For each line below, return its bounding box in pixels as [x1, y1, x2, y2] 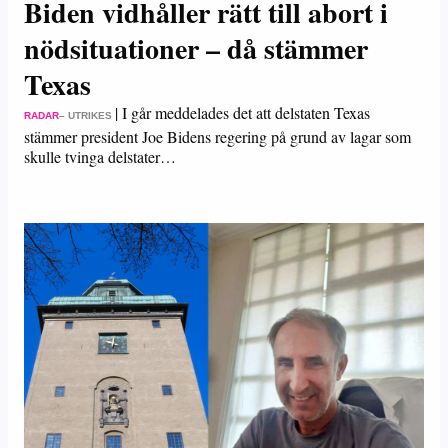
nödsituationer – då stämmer [24, 28, 368, 69]
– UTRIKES [59, 110, 112, 121]
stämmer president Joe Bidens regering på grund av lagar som [24, 126, 411, 147]
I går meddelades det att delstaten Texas [122, 102, 370, 123]
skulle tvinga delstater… [24, 146, 176, 167]
